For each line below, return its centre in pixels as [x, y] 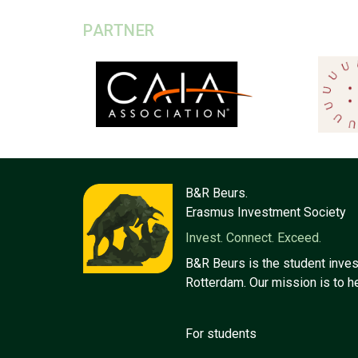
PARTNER [119, 30]
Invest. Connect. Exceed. [253, 238]
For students [221, 334]
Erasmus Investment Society [266, 212]
